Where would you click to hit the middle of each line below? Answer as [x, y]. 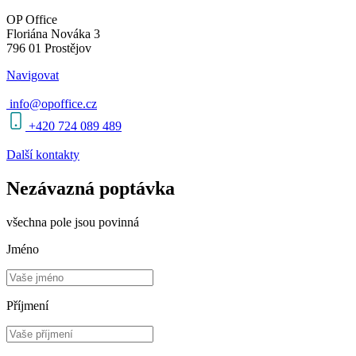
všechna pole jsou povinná [73, 222]
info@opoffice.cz [53, 104]
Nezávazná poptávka [91, 188]
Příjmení [27, 305]
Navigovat [33, 75]
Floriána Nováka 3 [53, 34]
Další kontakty [43, 155]
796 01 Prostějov [49, 48]
